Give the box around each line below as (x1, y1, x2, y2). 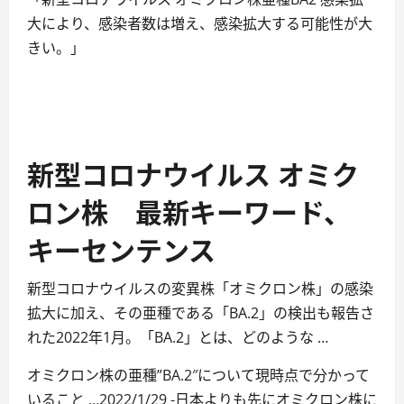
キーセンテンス (27, 227, 216, 269)
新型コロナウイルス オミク (27, 151, 359, 193)
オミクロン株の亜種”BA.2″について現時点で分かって (27, 364, 370, 385)
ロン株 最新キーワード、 (27, 189, 351, 231)
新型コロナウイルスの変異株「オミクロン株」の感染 (27, 278, 373, 298)
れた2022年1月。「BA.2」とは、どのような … (27, 326, 328, 347)
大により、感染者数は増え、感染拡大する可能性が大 (27, 13, 372, 33)
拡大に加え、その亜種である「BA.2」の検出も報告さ (27, 302, 374, 323)
